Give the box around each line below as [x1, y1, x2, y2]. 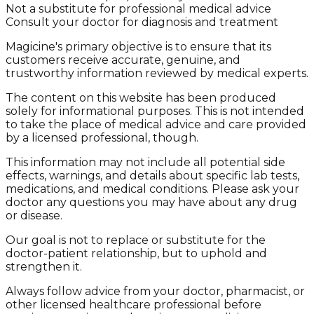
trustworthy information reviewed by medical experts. [6, 67, 308, 80]
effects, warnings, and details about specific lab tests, [6, 169, 299, 182]
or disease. [6, 209, 62, 222]
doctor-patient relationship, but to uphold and [6, 247, 267, 260]
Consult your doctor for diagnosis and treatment [6, 15, 278, 29]
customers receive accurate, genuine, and [6, 53, 240, 67]
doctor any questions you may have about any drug [6, 196, 297, 209]
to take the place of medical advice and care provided [6, 118, 306, 131]
